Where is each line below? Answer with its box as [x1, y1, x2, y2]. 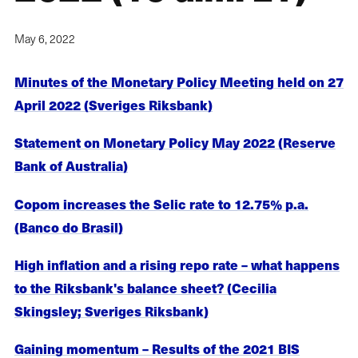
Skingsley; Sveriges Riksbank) [14, 300, 209, 320]
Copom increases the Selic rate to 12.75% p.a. [14, 193, 308, 213]
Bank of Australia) [14, 156, 128, 176]
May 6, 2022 [14, 31, 75, 47]
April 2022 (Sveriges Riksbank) [14, 95, 213, 115]
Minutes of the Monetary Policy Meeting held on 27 [14, 72, 344, 92]
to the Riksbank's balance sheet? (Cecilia [14, 277, 276, 297]
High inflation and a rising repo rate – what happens [14, 254, 340, 274]
